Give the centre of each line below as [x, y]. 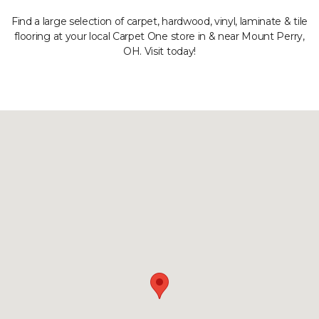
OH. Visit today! [159, 51]
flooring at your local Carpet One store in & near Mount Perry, [159, 36]
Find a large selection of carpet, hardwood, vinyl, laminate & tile [159, 21]
